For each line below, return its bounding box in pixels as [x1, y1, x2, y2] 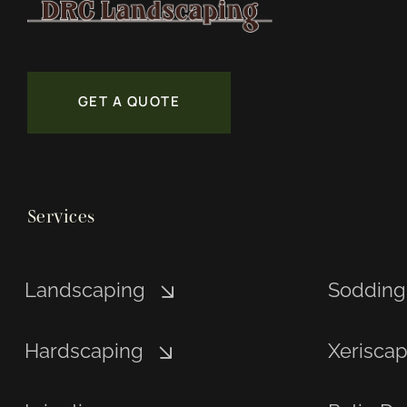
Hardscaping [24, 338, 144, 362]
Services [26, 206, 95, 227]
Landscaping [24, 277, 145, 302]
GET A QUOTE [77, 91, 181, 111]
